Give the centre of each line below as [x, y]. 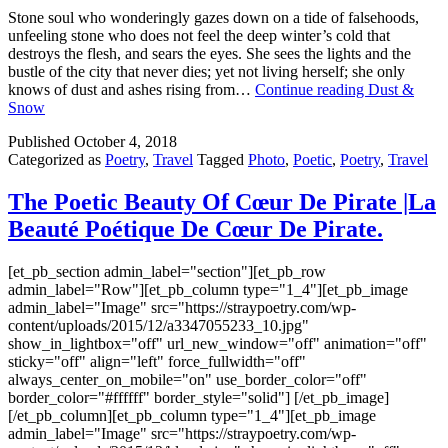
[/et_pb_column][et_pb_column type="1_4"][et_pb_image [192, 415]
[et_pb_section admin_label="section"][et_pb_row [167, 271]
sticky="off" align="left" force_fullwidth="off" [157, 361]
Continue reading [311, 89]
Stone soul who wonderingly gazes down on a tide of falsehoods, [213, 17]
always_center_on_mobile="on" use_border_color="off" [187, 379]
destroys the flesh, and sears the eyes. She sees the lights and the [209, 53]
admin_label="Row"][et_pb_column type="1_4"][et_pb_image [208, 289]
